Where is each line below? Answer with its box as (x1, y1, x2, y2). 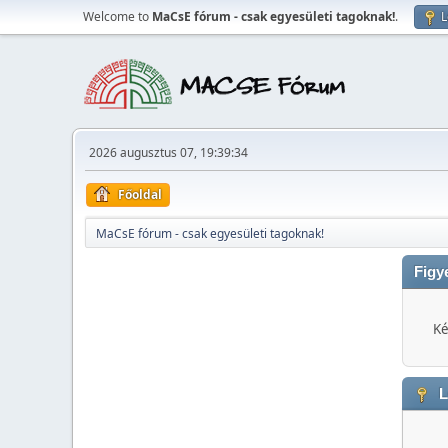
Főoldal (118, 186, 162, 203)
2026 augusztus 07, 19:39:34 (89, 144, 248, 161)
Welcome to (83, 8, 152, 25)
